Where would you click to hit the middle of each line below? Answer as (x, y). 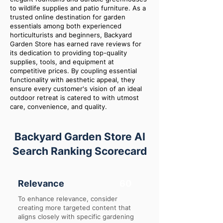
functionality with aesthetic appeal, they (72, 80)
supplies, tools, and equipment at (62, 62)
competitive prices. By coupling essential (73, 71)
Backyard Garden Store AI (80, 137)
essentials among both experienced (66, 26)
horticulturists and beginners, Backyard (71, 35)
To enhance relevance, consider (68, 199)
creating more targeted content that (74, 208)
